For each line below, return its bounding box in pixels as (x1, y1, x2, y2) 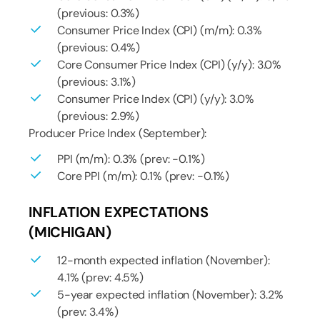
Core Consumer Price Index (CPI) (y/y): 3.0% (57, 56, 282, 72)
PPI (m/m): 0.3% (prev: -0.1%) (57, 151, 205, 166)
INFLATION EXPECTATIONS (29, 202, 209, 221)
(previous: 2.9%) (57, 108, 140, 124)
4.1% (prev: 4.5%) (57, 269, 144, 285)
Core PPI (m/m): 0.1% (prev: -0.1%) (57, 168, 230, 184)
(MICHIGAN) (29, 222, 112, 241)
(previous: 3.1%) (57, 74, 136, 89)
